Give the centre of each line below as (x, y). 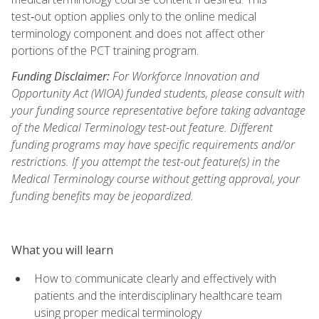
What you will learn (62, 250)
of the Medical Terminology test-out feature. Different (142, 127)
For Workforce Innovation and (184, 76)
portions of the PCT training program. (105, 50)
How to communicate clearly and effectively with (155, 278)
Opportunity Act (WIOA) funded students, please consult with (158, 93)
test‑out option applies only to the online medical (134, 16)
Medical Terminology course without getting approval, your (156, 178)
